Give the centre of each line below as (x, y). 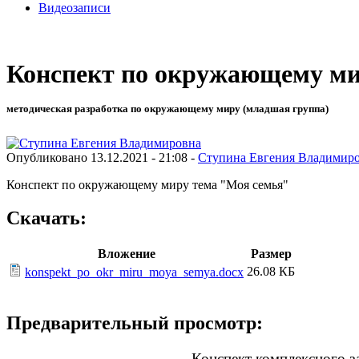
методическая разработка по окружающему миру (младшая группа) (167, 109)
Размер (271, 254)
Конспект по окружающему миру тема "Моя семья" (147, 184)
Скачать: (46, 218)
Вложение (126, 254)
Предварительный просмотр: (135, 323)
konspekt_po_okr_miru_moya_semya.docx (134, 272)
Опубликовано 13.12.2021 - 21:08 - (102, 157)
